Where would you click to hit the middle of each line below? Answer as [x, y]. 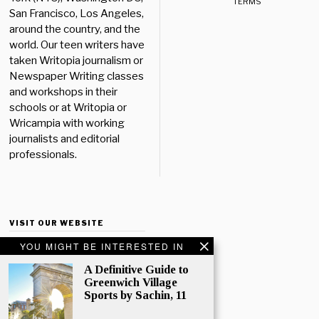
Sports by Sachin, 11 [135, 295]
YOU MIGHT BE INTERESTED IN [102, 246]
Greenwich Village [131, 282]
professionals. [46, 155]
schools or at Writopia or [68, 108]
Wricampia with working [67, 124]
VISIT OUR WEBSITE [57, 223]
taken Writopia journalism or [77, 61]
